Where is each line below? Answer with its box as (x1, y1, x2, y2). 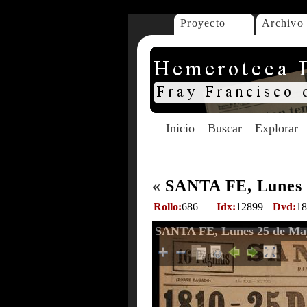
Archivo (262, 17, 304, 29)
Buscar (208, 121, 242, 135)
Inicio (166, 121, 195, 135)
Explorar (255, 121, 298, 135)
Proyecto (180, 17, 226, 29)
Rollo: (153, 201, 182, 212)
